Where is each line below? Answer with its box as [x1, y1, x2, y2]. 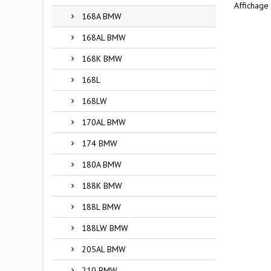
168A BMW [82, 11, 122, 22]
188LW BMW [82, 223, 128, 233]
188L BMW [82, 201, 121, 212]
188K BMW [82, 180, 122, 191]
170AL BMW [82, 117, 126, 128]
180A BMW [82, 159, 122, 170]
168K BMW [82, 53, 122, 64]
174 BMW [82, 138, 117, 149]
